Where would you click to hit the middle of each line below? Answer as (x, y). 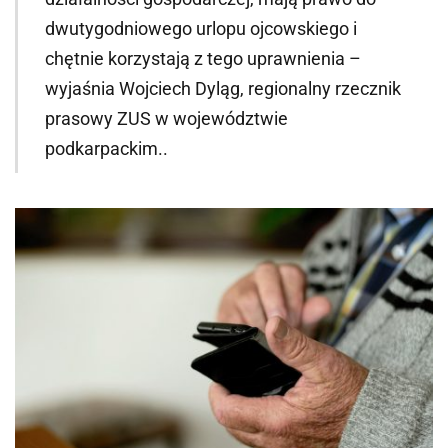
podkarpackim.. (106, 148)
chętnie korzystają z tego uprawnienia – (202, 58)
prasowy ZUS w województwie (166, 118)
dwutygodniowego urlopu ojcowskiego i (200, 28)
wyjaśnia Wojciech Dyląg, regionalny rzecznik (222, 88)
